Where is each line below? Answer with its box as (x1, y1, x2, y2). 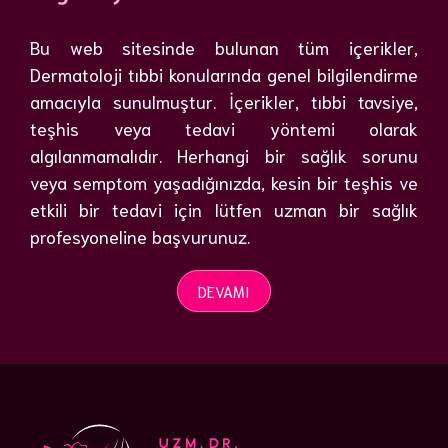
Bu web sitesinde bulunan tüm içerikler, (30, 34, 418, 59)
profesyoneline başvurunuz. (30, 223, 250, 248)
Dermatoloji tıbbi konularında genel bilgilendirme (30, 61, 418, 86)
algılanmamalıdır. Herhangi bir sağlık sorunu (30, 142, 418, 167)
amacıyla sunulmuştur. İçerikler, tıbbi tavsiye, (30, 88, 418, 113)
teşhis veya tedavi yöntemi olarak (30, 115, 418, 140)
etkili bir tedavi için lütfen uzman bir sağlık (30, 196, 418, 221)
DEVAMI (198, 280, 250, 301)
